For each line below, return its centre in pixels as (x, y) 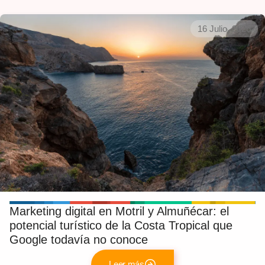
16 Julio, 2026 (224, 29)
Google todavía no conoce (79, 239)
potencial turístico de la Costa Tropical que (121, 225)
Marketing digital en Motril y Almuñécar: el (119, 211)
